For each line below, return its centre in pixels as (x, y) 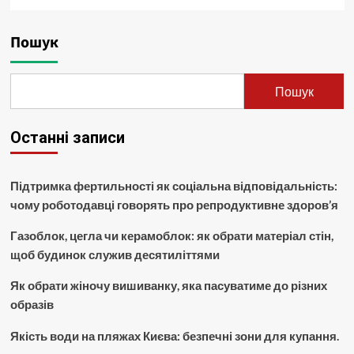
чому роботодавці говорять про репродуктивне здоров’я (174, 205)
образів (32, 305)
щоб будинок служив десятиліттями (115, 255)
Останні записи (67, 138)
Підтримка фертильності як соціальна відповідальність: (173, 186)
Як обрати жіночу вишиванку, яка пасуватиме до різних (168, 286)
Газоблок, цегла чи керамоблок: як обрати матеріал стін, (171, 236)
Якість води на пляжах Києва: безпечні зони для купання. (174, 336)
